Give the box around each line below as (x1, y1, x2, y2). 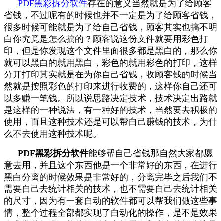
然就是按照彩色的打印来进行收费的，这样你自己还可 (4, 81, 217, 92)
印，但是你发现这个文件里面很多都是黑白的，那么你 (4, 46, 217, 56)
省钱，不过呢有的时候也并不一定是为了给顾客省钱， (4, 10, 217, 21)
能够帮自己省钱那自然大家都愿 (88, 148, 213, 159)
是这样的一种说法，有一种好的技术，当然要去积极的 (4, 105, 217, 115)
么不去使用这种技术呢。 (4, 129, 102, 139)
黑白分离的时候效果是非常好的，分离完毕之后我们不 (4, 172, 217, 183)
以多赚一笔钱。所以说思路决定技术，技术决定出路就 (4, 93, 217, 104)
